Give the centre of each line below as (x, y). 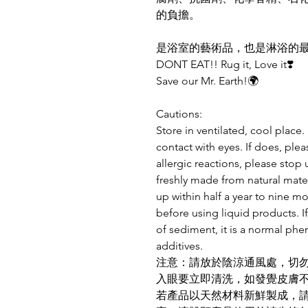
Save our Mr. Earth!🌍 (207, 81)
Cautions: (179, 114)
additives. (179, 246)
